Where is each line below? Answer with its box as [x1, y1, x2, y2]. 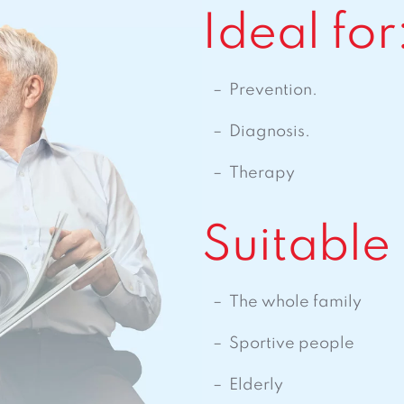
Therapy [229, 165, 295, 181]
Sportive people [229, 335, 354, 352]
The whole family [229, 294, 362, 310]
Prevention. [229, 82, 317, 98]
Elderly [229, 377, 283, 393]
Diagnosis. [229, 124, 310, 140]
